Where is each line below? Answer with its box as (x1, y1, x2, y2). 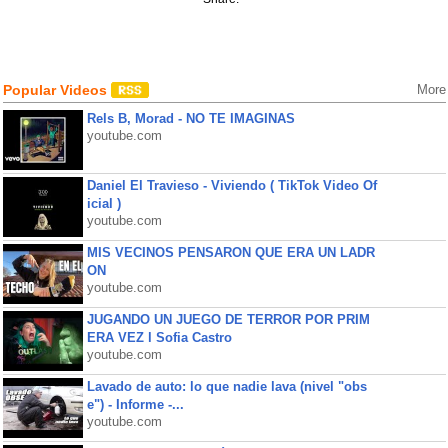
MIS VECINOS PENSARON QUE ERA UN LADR (86, 245, 375, 260)
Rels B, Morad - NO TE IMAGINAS (86, 111, 295, 126)
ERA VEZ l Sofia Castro (86, 330, 232, 345)
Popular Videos (2, 82, 111, 98)
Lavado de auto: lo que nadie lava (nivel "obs (86, 379, 367, 394)
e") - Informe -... (86, 397, 184, 412)
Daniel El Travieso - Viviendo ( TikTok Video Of (86, 178, 377, 193)
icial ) (86, 196, 121, 211)
